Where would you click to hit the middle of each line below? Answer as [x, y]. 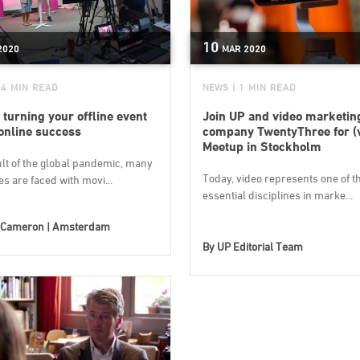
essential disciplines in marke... [277, 195]
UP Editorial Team [260, 246]
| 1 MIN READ [264, 87]
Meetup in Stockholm [262, 147]
